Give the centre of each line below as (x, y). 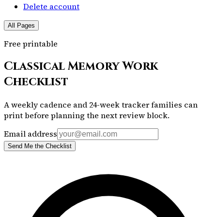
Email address (31, 133)
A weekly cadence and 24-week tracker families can (101, 104)
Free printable (31, 43)
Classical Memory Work (81, 66)
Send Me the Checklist (40, 146)
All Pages (21, 25)
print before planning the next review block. (87, 115)
